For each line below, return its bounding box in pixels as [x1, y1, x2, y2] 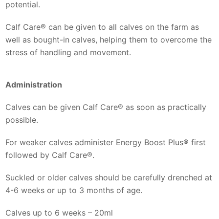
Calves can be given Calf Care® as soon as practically [5, 102, 207, 112]
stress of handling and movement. [5, 47, 131, 57]
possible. [5, 114, 39, 125]
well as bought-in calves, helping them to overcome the [5, 34, 212, 44]
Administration [5, 79, 63, 89]
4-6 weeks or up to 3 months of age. [5, 185, 143, 195]
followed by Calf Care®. [5, 150, 95, 160]
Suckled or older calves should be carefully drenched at [5, 172, 213, 182]
